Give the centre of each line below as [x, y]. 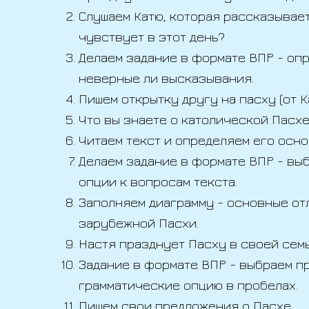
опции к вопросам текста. [158, 181]
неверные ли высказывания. [166, 78]
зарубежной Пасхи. [139, 222]
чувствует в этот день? [152, 36]
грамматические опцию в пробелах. [188, 285]
